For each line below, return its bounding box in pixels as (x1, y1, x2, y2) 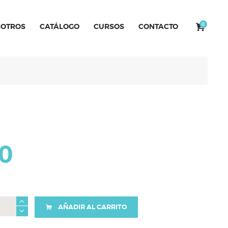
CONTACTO (138, 22, 178, 32)
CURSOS (93, 22, 124, 32)
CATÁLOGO (39, 22, 79, 32)
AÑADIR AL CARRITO (58, 202, 127, 211)
